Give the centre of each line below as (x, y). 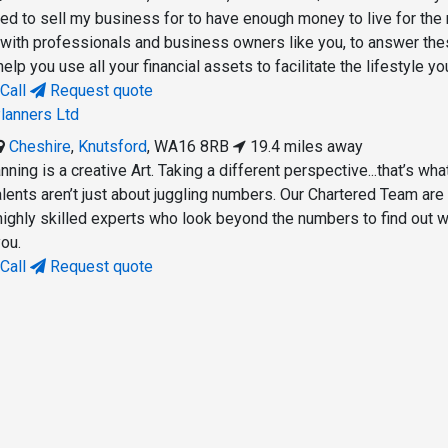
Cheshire (40, 147)
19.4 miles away (305, 147)
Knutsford (113, 147)
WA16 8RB (192, 147)
